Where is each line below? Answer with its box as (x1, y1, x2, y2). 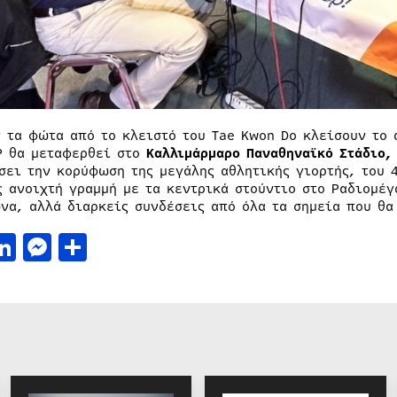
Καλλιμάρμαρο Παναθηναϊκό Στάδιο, (145, 144, 392, 164)
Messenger (51, 227, 193, 268)
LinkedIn (15, 227, 138, 268)
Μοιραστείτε (86, 227, 258, 268)
